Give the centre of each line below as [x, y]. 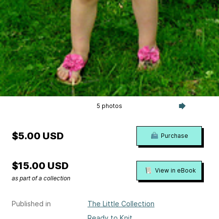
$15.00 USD [40, 166]
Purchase [174, 136]
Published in [31, 204]
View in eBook [175, 170]
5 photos [109, 106]
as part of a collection [41, 178]
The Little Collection [121, 204]
